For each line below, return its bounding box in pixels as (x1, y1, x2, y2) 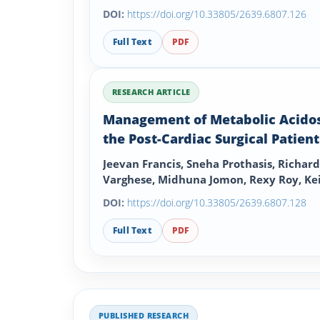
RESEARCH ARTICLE (112, 86, 191, 97)
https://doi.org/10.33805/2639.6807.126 (127, 7, 306, 21)
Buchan (103, 188, 144, 202)
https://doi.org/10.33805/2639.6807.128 (127, 196, 306, 209)
